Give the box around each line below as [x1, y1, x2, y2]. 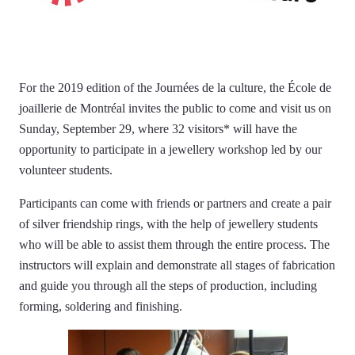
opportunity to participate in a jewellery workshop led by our [19, 143, 322, 156]
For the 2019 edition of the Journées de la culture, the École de [19, 81, 331, 94]
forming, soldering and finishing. [19, 300, 182, 313]
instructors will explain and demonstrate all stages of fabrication [19, 258, 335, 272]
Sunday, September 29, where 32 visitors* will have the [19, 122, 297, 136]
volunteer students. [19, 163, 113, 177]
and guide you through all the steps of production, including [19, 279, 317, 292]
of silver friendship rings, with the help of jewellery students [19, 217, 318, 231]
